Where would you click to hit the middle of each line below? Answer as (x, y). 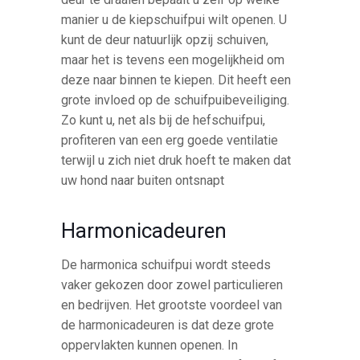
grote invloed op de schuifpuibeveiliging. (176, 100)
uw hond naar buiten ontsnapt (143, 181)
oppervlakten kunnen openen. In (150, 346)
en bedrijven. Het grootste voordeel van (172, 305)
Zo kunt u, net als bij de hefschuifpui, (164, 121)
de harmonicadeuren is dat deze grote (168, 325)
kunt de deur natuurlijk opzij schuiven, (165, 40)
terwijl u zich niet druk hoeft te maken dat (176, 161)
